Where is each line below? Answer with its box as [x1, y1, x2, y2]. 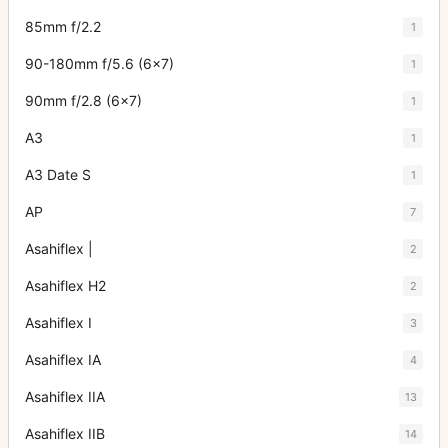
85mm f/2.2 [25, 18, 101, 35]
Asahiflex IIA [25, 388, 105, 405]
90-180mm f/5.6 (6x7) [25, 55, 174, 72]
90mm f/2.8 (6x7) [25, 92, 142, 109]
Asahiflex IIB [25, 425, 105, 442]
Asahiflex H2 [25, 277, 106, 294]
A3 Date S [25, 166, 91, 183]
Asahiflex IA [25, 351, 101, 368]
